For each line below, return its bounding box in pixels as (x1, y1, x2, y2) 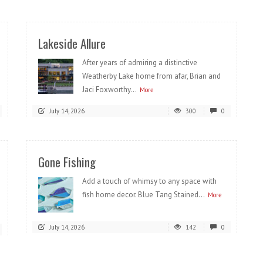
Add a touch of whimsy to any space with (82, 176, 217, 186)
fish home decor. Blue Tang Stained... (82, 190, 205, 200)
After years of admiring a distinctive (82, 58, 197, 68)
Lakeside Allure (38, 34, 106, 52)
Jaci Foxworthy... (82, 85, 137, 95)
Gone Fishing (38, 153, 96, 171)
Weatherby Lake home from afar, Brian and (82, 71, 221, 81)
